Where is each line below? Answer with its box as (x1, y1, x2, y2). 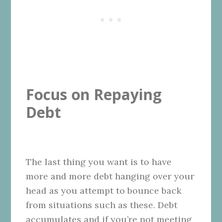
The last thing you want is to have (26, 156, 172, 167)
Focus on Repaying (26, 84, 162, 105)
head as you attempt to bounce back (26, 184, 182, 196)
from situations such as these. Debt (26, 199, 178, 211)
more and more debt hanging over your (26, 170, 195, 182)
